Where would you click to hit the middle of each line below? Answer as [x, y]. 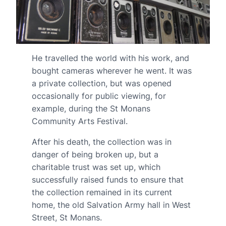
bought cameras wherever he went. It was [111, 70]
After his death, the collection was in [101, 142]
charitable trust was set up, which [96, 167]
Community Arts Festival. [79, 121]
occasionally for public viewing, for [99, 96]
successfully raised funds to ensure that [107, 179]
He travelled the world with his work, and [110, 58]
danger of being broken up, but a [95, 154]
